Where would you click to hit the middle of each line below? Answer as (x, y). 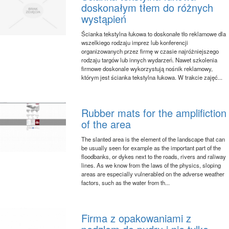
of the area (106, 124)
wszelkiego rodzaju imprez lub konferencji (135, 42)
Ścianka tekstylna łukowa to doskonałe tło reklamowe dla (154, 33)
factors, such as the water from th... (126, 182)
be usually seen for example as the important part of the (151, 147)
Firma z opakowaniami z (136, 218)
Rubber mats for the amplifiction (154, 112)
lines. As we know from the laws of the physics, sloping (151, 165)
